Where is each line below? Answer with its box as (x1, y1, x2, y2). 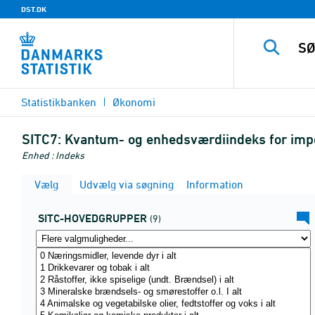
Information (184, 178, 243, 191)
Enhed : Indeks (22, 149, 84, 161)
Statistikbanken (21, 96, 96, 108)
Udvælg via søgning (77, 178, 174, 191)
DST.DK (21, 4, 46, 14)
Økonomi (112, 96, 155, 108)
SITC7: (22, 131, 61, 148)
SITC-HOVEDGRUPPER (38, 212, 147, 225)
